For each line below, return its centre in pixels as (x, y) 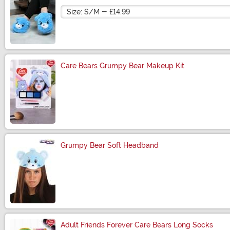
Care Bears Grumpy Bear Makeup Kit (122, 65)
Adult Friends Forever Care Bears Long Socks (137, 225)
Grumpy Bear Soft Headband (110, 145)
